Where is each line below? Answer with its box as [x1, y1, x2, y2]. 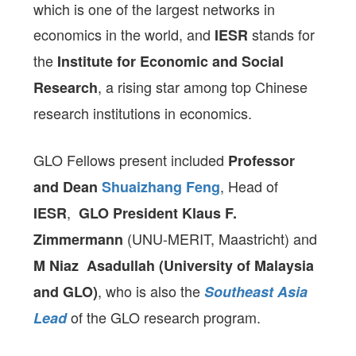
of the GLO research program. [67, 307, 261, 327]
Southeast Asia [204, 281, 308, 302]
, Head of [220, 176, 279, 196]
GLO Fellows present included [33, 149, 229, 170]
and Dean [33, 176, 103, 197]
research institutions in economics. [33, 103, 253, 123]
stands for [252, 24, 315, 44]
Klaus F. [182, 203, 238, 223]
